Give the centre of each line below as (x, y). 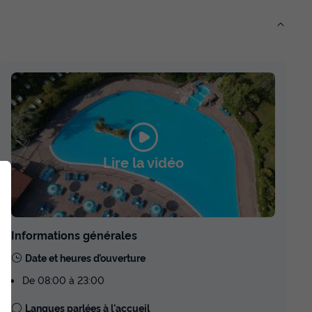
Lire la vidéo (143, 161)
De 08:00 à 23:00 (63, 280)
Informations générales (74, 235)
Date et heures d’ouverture (85, 258)
